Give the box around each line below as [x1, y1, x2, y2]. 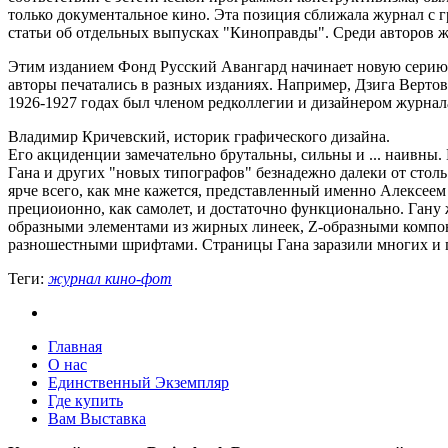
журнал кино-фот [48, 269, 172, 287]
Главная [48, 337, 102, 355]
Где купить [48, 391, 123, 409]
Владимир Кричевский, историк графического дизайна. [8, 127, 390, 145]
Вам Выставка [48, 409, 146, 427]
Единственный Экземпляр [48, 373, 229, 391]
